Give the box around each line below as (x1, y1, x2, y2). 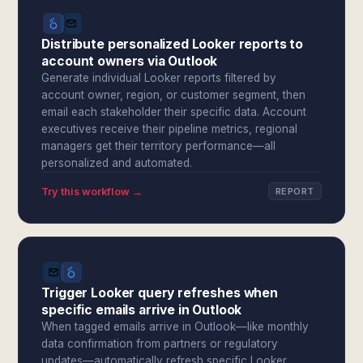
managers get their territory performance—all (41, 139, 276, 152)
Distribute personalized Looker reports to (41, 36, 303, 52)
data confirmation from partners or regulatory (41, 337, 279, 350)
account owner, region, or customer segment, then (41, 88, 306, 101)
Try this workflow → (41, 185, 143, 198)
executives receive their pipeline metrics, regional (41, 122, 298, 135)
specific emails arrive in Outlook (41, 302, 242, 318)
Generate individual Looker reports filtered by (41, 71, 277, 84)
